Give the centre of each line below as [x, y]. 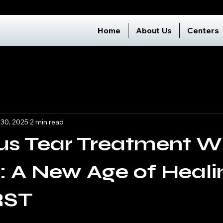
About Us [154, 30]
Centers [203, 30]
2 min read [47, 122]
